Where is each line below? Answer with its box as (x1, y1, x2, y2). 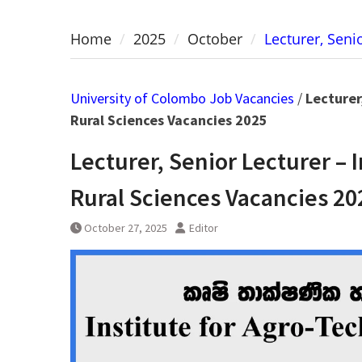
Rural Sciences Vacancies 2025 (70, 111, 267, 130)
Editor (189, 221, 218, 236)
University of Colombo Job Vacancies (70, 89, 294, 108)
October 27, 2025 (84, 221, 167, 236)
